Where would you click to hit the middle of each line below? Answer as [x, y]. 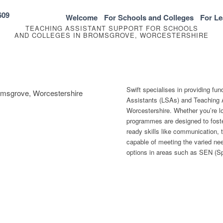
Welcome [82, 17]
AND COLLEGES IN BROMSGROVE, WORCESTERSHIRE [111, 35]
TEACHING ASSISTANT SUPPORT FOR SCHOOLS [111, 28]
